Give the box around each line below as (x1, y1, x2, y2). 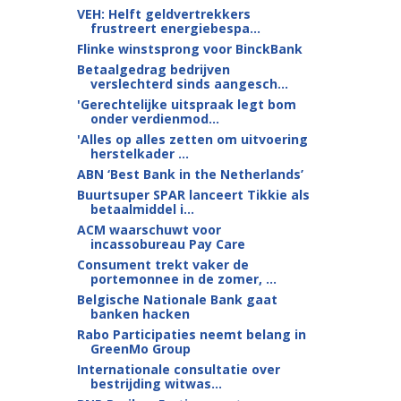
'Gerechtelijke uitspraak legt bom (76, 96, 296, 113)
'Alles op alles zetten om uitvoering (76, 131, 308, 148)
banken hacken (90, 305, 190, 322)
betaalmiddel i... (90, 200, 194, 218)
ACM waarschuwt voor (76, 221, 221, 238)
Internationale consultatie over (76, 361, 280, 378)
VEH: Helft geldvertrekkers (76, 5, 251, 22)
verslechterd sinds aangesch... (90, 75, 288, 92)
